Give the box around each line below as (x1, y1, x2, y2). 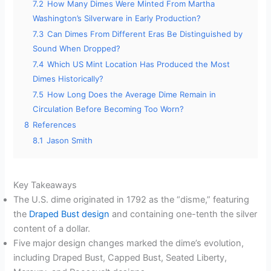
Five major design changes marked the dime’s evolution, (13, 238, 244, 249)
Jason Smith (47, 135, 93, 146)
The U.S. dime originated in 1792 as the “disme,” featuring (13, 194, 250, 206)
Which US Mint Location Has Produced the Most (47, 59, 230, 70)
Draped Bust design (29, 209, 110, 220)
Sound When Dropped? (33, 44, 121, 54)
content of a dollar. (13, 223, 91, 235)
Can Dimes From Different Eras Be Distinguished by (47, 29, 243, 39)
